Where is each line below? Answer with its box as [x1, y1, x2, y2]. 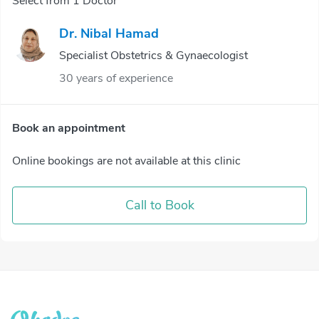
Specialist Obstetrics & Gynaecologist [59, 48, 248, 63]
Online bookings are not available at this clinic [12, 153, 241, 169]
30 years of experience [59, 70, 173, 86]
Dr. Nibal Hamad [59, 25, 159, 42]
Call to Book [125, 197, 194, 214]
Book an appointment [12, 120, 125, 136]
